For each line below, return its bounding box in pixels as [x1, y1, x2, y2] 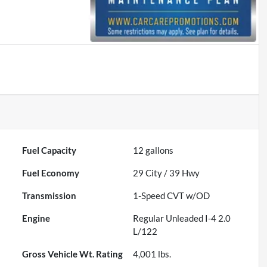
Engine [22, 213, 51, 224]
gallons [144, 145, 174, 156]
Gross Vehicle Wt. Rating [22, 249, 123, 260]
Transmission [22, 190, 77, 201]
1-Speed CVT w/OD [133, 190, 210, 201]
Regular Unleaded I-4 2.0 [133, 213, 231, 224]
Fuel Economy [22, 167, 80, 179]
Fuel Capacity [22, 145, 77, 156]
